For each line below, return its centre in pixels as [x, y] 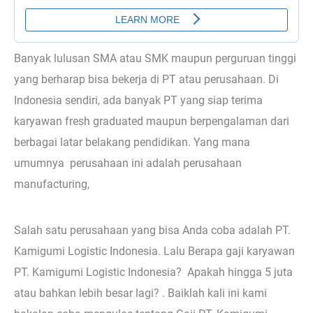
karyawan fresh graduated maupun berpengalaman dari [152, 122]
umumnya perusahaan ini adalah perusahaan [128, 163]
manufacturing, [52, 184]
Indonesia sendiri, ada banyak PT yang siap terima [138, 101]
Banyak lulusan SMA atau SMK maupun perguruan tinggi [155, 59]
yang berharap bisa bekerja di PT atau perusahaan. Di [146, 80]
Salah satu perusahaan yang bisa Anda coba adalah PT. [152, 230]
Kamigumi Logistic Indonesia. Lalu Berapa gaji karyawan [154, 251]
